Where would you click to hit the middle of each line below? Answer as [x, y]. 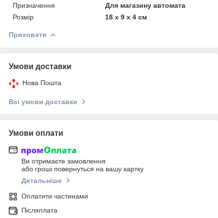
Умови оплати [36, 133]
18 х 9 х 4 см [126, 17]
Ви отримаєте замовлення [64, 161]
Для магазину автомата [145, 5]
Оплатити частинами [55, 196]
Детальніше [42, 181]
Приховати [28, 34]
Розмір [23, 17]
